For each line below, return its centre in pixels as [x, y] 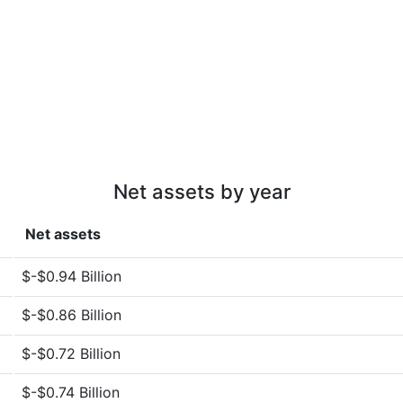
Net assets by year [201, 192]
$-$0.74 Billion [71, 392]
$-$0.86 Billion [72, 315]
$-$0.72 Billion [71, 354]
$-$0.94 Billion [72, 276]
